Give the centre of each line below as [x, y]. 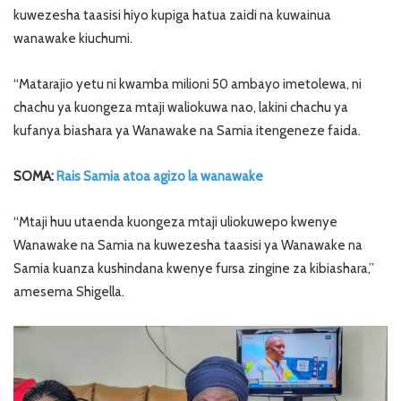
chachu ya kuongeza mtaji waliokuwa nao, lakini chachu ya [181, 108]
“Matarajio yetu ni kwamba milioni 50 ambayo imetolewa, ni [188, 85]
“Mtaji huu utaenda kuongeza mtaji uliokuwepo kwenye [175, 222]
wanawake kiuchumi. [73, 39]
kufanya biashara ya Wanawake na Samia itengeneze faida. [187, 131]
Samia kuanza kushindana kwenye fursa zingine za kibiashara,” [194, 269]
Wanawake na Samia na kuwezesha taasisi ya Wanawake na [188, 246]
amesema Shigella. [69, 292]
